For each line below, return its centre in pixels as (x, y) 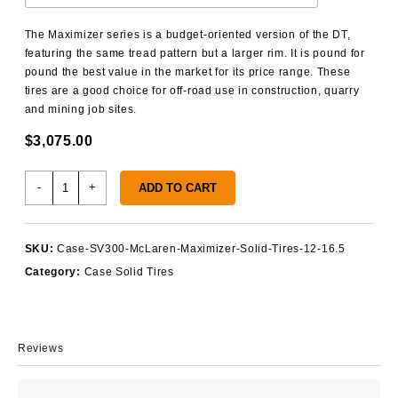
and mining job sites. (81, 109)
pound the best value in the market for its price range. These (187, 72)
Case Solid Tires (129, 271)
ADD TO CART (177, 187)
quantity (73, 254)
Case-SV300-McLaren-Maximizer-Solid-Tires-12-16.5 (201, 248)
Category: (54, 271)
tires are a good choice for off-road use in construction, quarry (192, 90)
